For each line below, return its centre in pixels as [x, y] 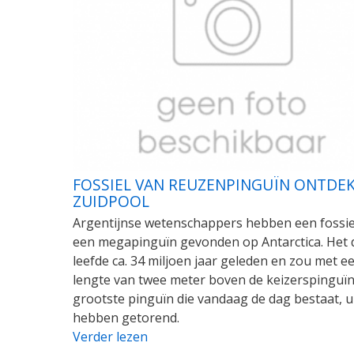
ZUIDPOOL [111, 201]
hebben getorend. [126, 318]
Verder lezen [110, 337]
